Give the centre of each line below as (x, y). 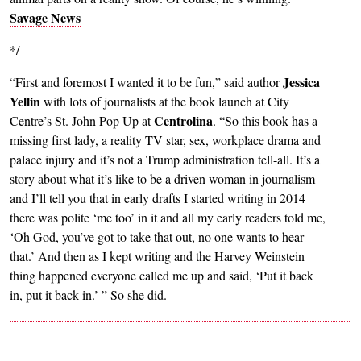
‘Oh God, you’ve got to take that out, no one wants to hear (157, 237)
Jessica (301, 82)
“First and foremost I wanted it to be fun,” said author (146, 82)
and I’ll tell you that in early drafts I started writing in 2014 (158, 198)
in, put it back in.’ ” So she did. (88, 295)
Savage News (45, 17)
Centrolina (183, 120)
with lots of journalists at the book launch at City (165, 101)
